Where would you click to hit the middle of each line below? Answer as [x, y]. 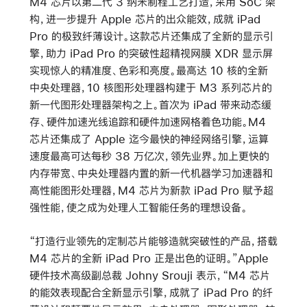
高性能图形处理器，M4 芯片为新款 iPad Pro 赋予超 [151, 190]
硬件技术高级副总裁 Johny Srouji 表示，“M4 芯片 [149, 275]
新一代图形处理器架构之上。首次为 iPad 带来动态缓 [150, 104]
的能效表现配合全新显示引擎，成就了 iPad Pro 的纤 [151, 293]
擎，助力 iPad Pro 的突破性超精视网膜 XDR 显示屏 [151, 53]
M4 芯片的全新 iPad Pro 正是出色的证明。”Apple [149, 258]
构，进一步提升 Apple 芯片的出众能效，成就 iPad [145, 19]
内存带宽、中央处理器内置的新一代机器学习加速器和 [151, 173]
